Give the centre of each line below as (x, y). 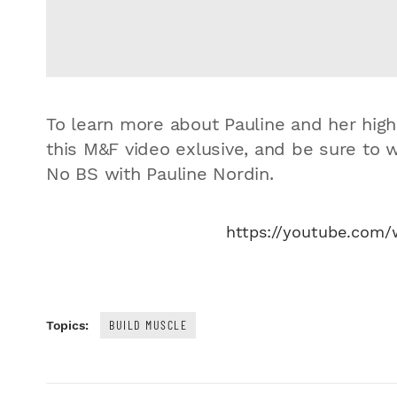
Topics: (67, 325)
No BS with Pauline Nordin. (163, 175)
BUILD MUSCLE (148, 324)
